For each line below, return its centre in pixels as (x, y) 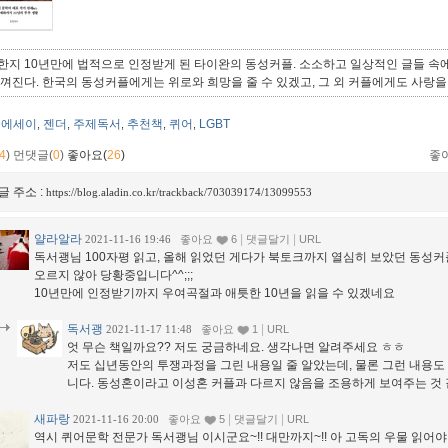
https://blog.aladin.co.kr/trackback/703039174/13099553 (179, 192)
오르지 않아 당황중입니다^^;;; (113, 275)
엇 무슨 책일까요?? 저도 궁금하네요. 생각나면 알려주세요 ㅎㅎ (236, 347)
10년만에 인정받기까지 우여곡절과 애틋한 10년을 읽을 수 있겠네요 (214, 293)
